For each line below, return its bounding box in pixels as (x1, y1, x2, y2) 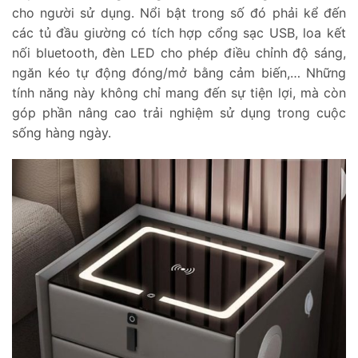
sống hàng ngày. (12, 124, 115, 141)
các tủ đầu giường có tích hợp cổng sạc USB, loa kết (12, 24, 346, 41)
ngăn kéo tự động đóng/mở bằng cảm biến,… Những (12, 64, 346, 81)
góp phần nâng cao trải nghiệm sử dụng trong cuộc (12, 104, 346, 121)
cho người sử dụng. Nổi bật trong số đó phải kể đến (12, 4, 346, 21)
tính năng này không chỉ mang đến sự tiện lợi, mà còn (12, 84, 346, 101)
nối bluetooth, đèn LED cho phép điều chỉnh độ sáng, (12, 44, 346, 61)
